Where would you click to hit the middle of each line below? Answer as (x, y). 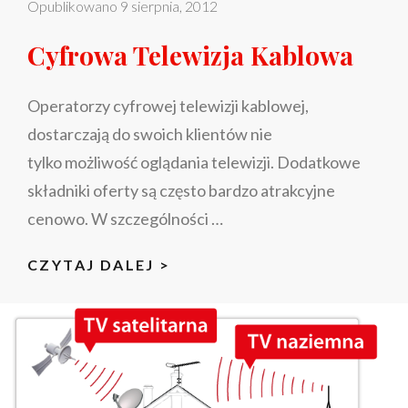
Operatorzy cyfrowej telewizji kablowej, (168, 105)
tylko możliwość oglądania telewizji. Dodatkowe (194, 162)
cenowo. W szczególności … (125, 218)
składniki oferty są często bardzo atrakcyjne (181, 190)
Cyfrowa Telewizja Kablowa (190, 55)
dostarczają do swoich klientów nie (150, 133)
